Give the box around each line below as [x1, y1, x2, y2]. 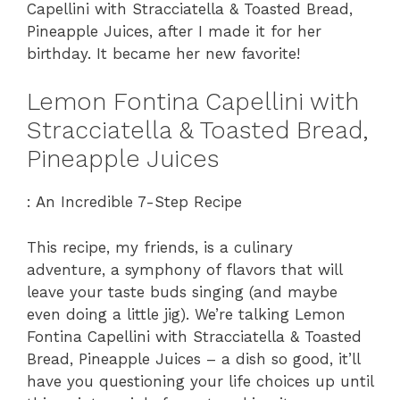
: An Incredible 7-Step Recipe [27, 193, 242, 212]
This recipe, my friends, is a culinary [27, 237, 293, 256]
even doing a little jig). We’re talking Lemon [27, 304, 346, 323]
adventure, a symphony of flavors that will [27, 260, 342, 279]
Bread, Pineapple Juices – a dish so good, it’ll [27, 349, 360, 368]
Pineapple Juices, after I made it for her [27, 21, 321, 40]
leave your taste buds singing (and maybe [27, 282, 337, 301]
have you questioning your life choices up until [27, 371, 373, 390]
